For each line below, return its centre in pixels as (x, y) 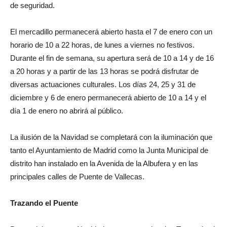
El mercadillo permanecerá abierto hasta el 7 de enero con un (111, 31)
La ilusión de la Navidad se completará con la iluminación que (111, 137)
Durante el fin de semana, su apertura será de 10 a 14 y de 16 (112, 58)
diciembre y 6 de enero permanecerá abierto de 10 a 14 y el (108, 97)
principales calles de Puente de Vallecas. (77, 176)
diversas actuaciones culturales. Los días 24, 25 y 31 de (103, 84)
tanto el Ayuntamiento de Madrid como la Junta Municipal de (109, 150)
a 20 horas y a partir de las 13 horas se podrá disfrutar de (104, 71)
